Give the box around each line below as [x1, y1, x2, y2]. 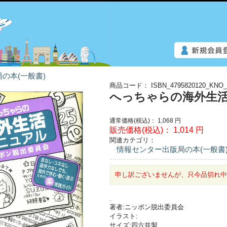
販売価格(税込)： [109, 126, 172, 134]
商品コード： [109, 82, 149, 89]
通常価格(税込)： [109, 117, 157, 124]
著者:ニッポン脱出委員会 [109, 203, 184, 211]
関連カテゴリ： [109, 136, 156, 144]
